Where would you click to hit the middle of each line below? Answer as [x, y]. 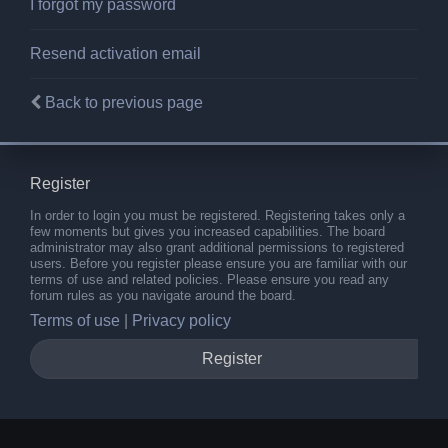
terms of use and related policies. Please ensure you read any [209, 280]
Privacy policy [181, 320]
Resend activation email [115, 54]
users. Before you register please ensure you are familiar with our [218, 264]
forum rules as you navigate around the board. [163, 296]
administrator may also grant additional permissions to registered [217, 248]
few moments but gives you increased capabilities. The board [207, 232]
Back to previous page [124, 103]
